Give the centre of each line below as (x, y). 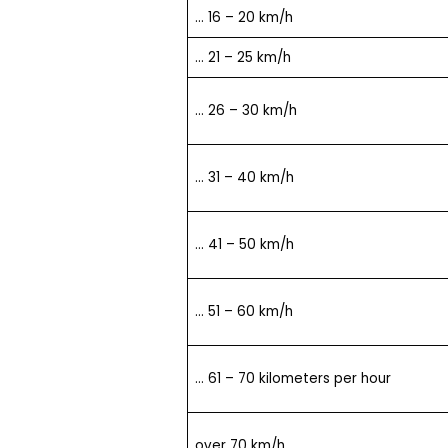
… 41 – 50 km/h (244, 244)
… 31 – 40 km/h (244, 177)
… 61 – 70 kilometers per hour (292, 378)
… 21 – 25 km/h (242, 57)
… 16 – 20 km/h (243, 17)
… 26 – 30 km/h (245, 110)
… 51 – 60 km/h (243, 311)
